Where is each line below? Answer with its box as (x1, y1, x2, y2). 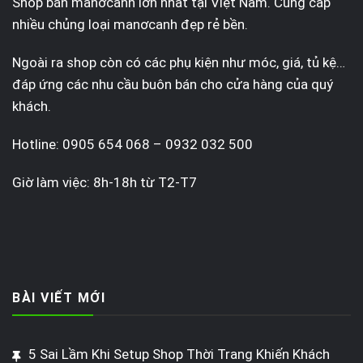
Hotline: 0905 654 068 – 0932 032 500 (12, 136, 253, 153)
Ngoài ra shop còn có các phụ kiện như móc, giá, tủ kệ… (12, 54, 345, 71)
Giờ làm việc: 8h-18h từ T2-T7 (12, 174, 197, 191)
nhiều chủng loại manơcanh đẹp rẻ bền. (12, 16, 248, 33)
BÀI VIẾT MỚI (12, 290, 105, 306)
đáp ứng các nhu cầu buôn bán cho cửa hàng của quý (12, 76, 333, 93)
